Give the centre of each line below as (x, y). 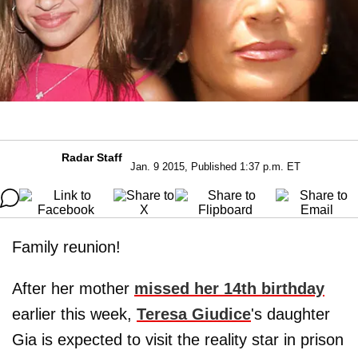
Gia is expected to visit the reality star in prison (178, 339)
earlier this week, (74, 314)
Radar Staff (91, 157)
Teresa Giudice (194, 314)
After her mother (73, 288)
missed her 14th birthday (229, 288)
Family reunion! (66, 247)
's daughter (290, 314)
